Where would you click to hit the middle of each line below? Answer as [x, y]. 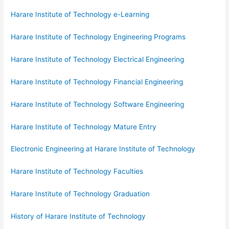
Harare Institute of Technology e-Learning [80, 15]
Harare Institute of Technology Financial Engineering [97, 82]
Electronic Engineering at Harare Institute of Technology [103, 149]
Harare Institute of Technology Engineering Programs [98, 37]
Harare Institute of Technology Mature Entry [84, 127]
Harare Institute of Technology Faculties [77, 171]
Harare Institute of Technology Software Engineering [98, 104]
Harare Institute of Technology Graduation [81, 194]
